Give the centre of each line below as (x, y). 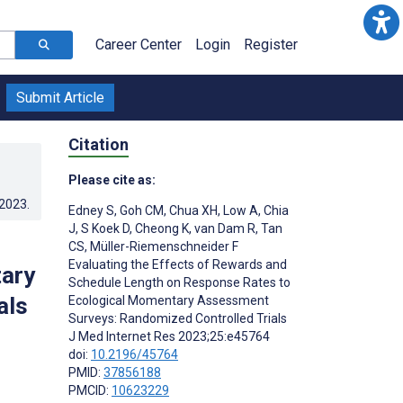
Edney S (91, 210)
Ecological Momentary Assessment (169, 300)
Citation (99, 144)
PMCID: (90, 390)
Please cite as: (112, 179)
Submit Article (60, 98)
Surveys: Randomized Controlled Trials (178, 318)
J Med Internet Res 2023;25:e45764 (169, 336)
